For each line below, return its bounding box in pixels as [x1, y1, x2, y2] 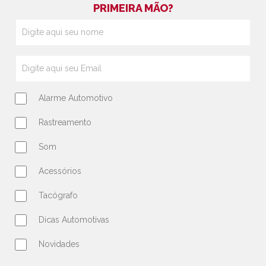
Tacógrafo [39, 191, 78, 200]
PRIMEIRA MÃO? [93, 2, 173, 14]
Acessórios [39, 166, 81, 176]
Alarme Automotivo [39, 93, 113, 103]
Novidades [39, 239, 80, 249]
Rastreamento [39, 118, 91, 127]
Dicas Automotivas [39, 215, 109, 224]
